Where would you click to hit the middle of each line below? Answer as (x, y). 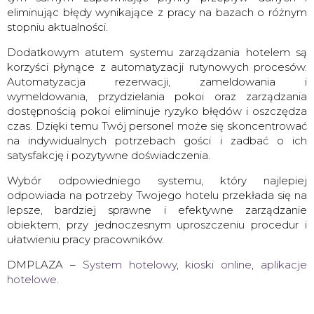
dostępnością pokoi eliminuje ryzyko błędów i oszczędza (157, 111)
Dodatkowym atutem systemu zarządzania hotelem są (157, 52)
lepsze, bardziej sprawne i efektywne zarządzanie (157, 210)
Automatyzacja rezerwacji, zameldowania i (157, 81)
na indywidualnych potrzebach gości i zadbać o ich (157, 140)
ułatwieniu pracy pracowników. (87, 239)
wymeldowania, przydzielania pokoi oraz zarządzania (157, 96)
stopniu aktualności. (59, 27)
